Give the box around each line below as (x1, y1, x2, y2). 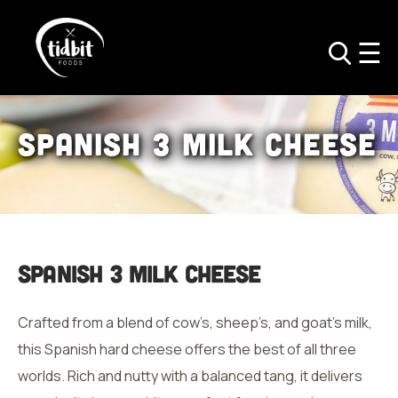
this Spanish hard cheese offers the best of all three (18, 339, 356, 359)
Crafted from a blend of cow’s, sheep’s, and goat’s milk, (18, 313, 372, 332)
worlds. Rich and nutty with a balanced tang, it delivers (18, 366, 362, 386)
